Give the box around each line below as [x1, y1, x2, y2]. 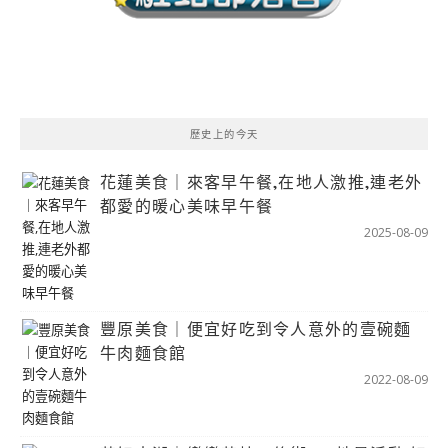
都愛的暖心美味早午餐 [100, 194, 274, 216]
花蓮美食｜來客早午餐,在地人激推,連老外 [100, 170, 423, 192]
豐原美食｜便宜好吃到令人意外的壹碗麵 [100, 317, 412, 339]
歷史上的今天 [189, 126, 259, 141]
